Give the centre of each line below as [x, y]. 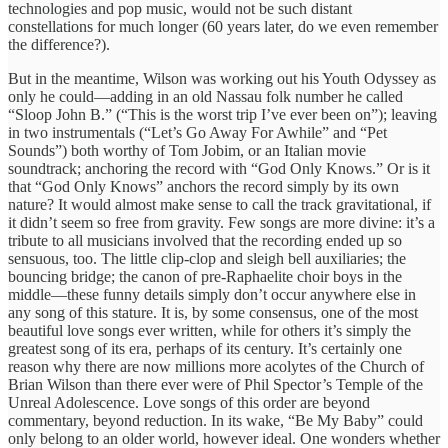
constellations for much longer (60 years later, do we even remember [223, 26]
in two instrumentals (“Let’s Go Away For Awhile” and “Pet [197, 132]
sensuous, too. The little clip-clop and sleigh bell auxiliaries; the [207, 258]
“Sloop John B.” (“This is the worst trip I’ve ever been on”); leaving [222, 114]
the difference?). [59, 44]
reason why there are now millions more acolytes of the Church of [216, 366]
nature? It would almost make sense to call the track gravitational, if [219, 204]
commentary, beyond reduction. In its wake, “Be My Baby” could [215, 420]
